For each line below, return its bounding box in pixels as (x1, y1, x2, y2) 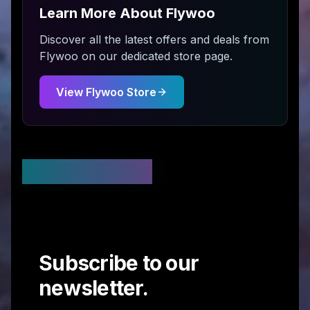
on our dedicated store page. (78, 49, 232, 63)
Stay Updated (22, 159, 152, 184)
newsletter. (39, 275, 148, 300)
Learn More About (39, 5, 166, 21)
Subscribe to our (39, 250, 199, 275)
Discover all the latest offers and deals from (39, 33, 269, 46)
